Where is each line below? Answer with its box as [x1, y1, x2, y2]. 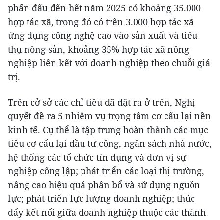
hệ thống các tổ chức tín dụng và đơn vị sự [8, 151, 186, 163]
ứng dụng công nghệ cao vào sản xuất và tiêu [8, 29, 197, 41]
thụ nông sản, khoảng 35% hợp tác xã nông [8, 43, 189, 55]
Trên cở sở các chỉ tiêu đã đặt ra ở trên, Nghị [8, 96, 195, 108]
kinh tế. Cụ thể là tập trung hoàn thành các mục [8, 123, 208, 136]
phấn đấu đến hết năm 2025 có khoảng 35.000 [8, 1, 201, 14]
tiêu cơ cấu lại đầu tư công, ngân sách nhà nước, [8, 137, 212, 149]
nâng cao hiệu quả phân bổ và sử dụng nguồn [8, 178, 200, 191]
